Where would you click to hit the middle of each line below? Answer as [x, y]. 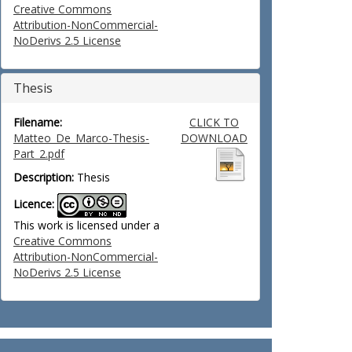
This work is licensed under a [86, 225]
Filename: [38, 122]
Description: [44, 177]
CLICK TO [214, 122]
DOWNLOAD [214, 138]
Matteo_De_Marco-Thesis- [81, 138]
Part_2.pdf [39, 154]
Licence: [34, 204]
